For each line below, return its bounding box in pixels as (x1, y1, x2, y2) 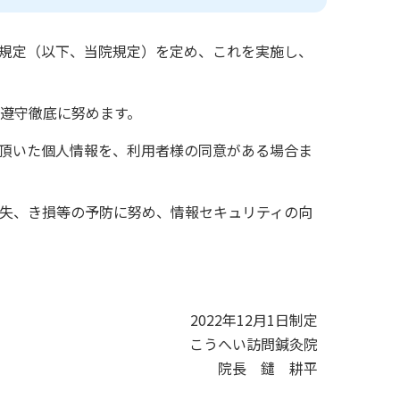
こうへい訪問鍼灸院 (189, 333, 318, 355)
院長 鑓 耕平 (218, 357, 318, 379)
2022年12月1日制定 (190, 309, 318, 331)
